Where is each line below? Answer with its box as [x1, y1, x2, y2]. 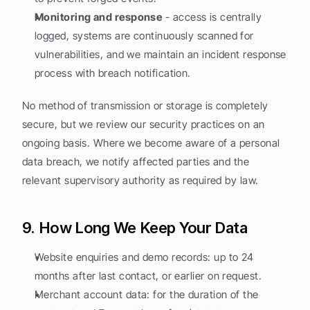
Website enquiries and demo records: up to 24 [35, 250, 254, 264]
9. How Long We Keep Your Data [22, 219, 247, 237]
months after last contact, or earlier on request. [35, 269, 262, 282]
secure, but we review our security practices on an [22, 118, 265, 131]
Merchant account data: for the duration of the [35, 288, 259, 301]
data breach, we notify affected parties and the [22, 155, 250, 168]
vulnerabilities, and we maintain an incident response [35, 48, 286, 61]
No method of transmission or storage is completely [22, 99, 268, 112]
